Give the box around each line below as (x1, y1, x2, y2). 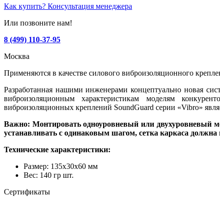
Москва (4, 52, 29, 60)
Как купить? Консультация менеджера (4, 1, 132, 10)
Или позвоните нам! (4, 18, 72, 27)
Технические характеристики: (4, 145, 110, 154)
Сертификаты (4, 187, 50, 196)
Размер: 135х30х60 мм (24, 162, 98, 170)
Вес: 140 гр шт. (24, 170, 74, 179)
